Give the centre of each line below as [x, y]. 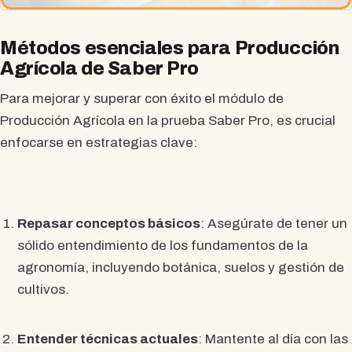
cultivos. [43, 289]
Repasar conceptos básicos [108, 223]
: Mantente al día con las [273, 339]
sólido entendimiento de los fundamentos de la [162, 245]
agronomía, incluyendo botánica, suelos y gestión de [180, 267]
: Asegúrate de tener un [273, 223]
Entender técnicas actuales [107, 339]
